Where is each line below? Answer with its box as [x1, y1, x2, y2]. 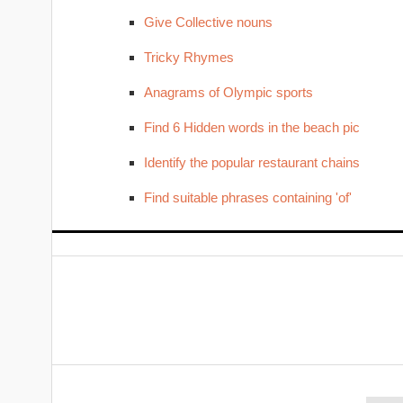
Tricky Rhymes [143, 49, 234, 65]
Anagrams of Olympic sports [143, 85, 313, 100]
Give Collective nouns [143, 14, 273, 30]
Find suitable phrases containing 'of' [143, 190, 352, 205]
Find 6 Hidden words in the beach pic [143, 120, 360, 135]
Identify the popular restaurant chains [143, 155, 360, 170]
